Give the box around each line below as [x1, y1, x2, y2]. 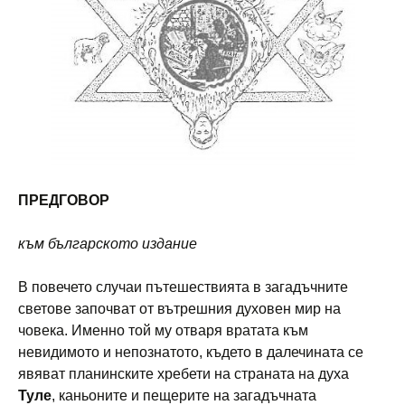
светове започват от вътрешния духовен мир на [18, 301, 341, 317]
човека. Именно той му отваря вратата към [18, 323, 308, 339]
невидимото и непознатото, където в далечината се [18, 344, 363, 361]
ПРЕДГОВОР [18, 193, 113, 209]
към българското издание [18, 236, 197, 252]
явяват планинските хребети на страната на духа [18, 366, 349, 382]
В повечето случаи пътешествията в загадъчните [18, 279, 348, 296]
